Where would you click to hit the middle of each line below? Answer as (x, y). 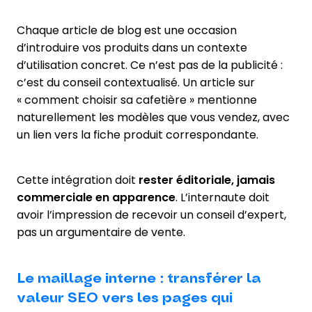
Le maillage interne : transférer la (139, 278)
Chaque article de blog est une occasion (127, 30)
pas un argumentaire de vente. (101, 232)
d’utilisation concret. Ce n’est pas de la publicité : (150, 65)
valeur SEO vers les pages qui (125, 298)
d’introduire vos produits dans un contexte (132, 47)
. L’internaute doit (223, 197)
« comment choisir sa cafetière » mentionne (137, 100)
